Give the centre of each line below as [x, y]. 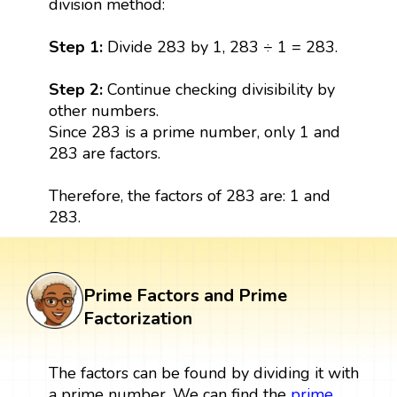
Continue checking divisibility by [221, 89]
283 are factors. [104, 153]
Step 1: [75, 47]
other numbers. [103, 110]
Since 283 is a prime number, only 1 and [194, 132]
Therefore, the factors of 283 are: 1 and [189, 195]
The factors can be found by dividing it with [203, 373]
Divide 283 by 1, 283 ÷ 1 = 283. [220, 47]
